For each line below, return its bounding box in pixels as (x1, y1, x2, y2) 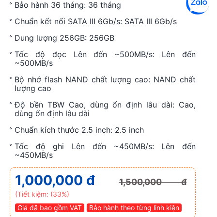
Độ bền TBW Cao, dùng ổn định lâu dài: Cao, (15, 100, 196, 109)
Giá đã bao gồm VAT (17, 203, 82, 212)
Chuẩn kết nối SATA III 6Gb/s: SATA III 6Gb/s (15, 16, 177, 26)
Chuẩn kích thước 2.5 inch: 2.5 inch (15, 125, 144, 135)
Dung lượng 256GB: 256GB (15, 33, 114, 43)
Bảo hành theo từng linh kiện (89, 203, 179, 212)
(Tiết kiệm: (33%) (15, 190, 69, 198)
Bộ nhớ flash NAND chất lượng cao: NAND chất (15, 75, 196, 84)
